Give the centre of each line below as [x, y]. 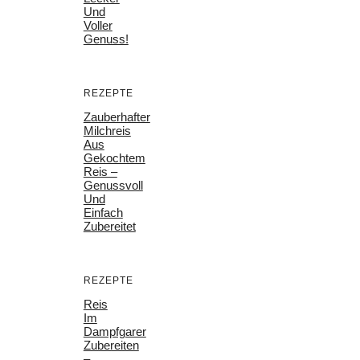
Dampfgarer [115, 331]
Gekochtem [114, 157]
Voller [98, 25]
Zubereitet [109, 226]
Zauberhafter [117, 117]
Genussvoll [113, 185]
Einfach [103, 212]
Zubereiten [111, 345]
